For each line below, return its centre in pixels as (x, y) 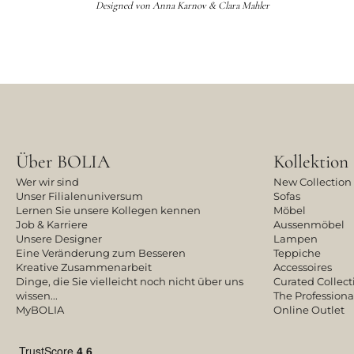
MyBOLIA (40, 310)
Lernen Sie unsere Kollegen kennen (108, 210)
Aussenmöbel (309, 224)
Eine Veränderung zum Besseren (101, 253)
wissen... (37, 296)
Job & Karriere (52, 224)
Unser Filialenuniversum (79, 196)
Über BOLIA (63, 162)
